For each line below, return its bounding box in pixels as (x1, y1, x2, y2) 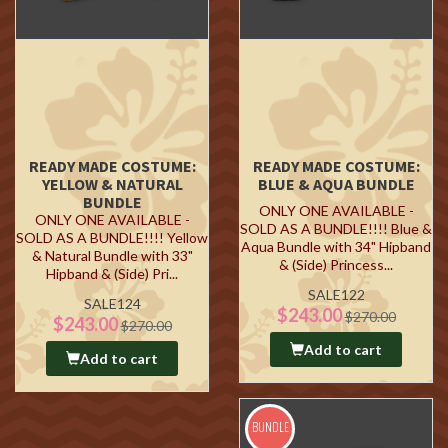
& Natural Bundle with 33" (31, 247, 193, 264)
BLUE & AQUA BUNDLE (257, 174, 415, 194)
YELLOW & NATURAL (41, 174, 183, 194)
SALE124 (83, 295, 141, 312)
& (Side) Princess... (279, 256, 393, 273)
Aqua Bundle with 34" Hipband (241, 238, 431, 255)
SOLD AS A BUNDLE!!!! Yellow (16, 229, 208, 246)
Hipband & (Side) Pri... (46, 265, 178, 282)
